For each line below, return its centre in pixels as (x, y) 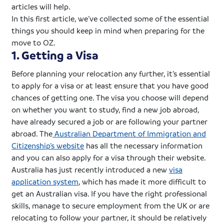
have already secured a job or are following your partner (110, 121)
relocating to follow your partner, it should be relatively (109, 217)
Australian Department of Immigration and (129, 133)
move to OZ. (34, 42)
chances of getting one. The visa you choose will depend (110, 97)
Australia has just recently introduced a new (90, 169)
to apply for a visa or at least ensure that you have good (110, 85)
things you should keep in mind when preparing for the (108, 30)
